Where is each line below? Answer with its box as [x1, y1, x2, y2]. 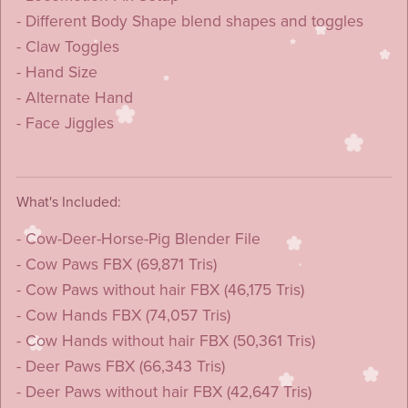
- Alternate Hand [15, 87, 133, 107]
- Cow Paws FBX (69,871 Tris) [15, 254, 217, 274]
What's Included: [15, 192, 121, 211]
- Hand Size [15, 62, 97, 82]
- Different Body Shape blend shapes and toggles [15, 11, 363, 31]
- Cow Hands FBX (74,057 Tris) [15, 305, 230, 325]
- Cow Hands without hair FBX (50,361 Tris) [15, 331, 315, 351]
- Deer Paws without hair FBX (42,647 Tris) [15, 382, 311, 402]
